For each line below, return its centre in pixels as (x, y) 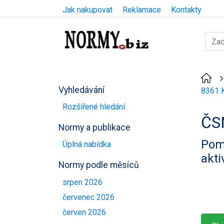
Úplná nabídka (87, 144)
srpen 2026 (82, 182)
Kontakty (186, 10)
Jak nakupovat (87, 10)
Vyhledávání (81, 90)
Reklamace (142, 10)
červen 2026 (84, 212)
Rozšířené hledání (94, 106)
